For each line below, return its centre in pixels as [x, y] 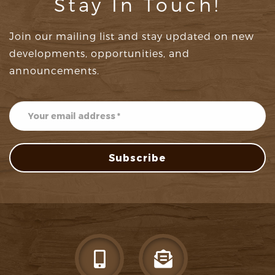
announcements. [54, 71]
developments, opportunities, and [99, 54]
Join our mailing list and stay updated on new [132, 37]
